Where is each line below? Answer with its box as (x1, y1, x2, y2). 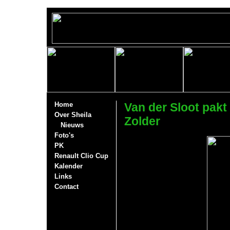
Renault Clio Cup (54, 152, 108, 160)
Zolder (124, 114, 160, 128)
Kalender (54, 162, 83, 170)
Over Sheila (54, 111, 91, 119)
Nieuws (61, 121, 84, 129)
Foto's (54, 131, 74, 139)
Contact (54, 183, 79, 190)
